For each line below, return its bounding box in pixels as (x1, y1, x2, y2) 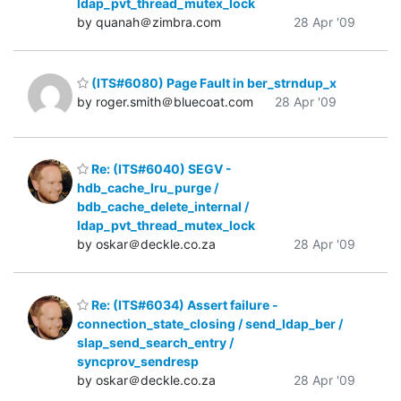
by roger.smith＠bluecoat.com (77, 93, 253, 109)
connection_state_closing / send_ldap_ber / (77, 315, 343, 331)
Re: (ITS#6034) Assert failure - (89, 296, 278, 312)
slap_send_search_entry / (77, 334, 234, 350)
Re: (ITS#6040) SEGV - (89, 161, 232, 177)
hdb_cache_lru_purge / (77, 180, 218, 196)
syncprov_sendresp (77, 353, 199, 369)
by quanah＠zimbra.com (77, 14, 221, 30)
